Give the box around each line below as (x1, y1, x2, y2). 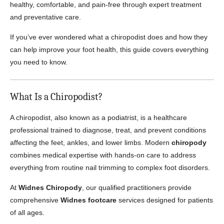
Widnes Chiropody (18, 183, 82, 191)
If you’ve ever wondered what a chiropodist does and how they (10, 33, 207, 41)
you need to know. (10, 58, 67, 66)
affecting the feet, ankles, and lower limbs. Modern (10, 138, 171, 146)
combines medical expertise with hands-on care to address (10, 151, 196, 159)
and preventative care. (10, 13, 81, 21)
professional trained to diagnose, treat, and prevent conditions (10, 126, 206, 134)
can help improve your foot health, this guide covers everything (10, 45, 208, 53)
